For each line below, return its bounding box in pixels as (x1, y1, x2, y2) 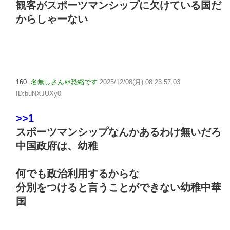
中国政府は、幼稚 (16, 140, 98, 152)
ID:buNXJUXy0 (16, 89, 61, 98)
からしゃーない (16, 13, 88, 25)
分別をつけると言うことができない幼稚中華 (16, 182, 221, 194)
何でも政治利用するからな (16, 168, 139, 180)
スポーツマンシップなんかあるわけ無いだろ (16, 126, 221, 138)
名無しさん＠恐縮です (31, 78, 98, 86)
